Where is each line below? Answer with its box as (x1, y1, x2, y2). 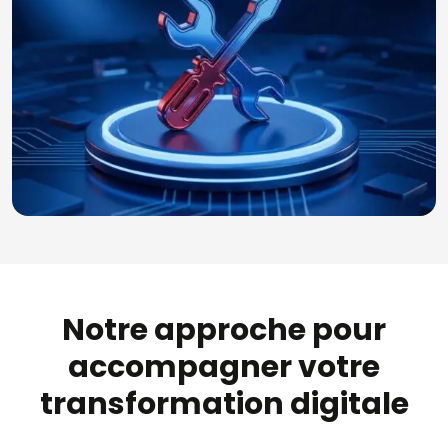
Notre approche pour (62, 309, 386, 352)
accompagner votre (68, 346, 380, 389)
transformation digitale (39, 383, 409, 426)
